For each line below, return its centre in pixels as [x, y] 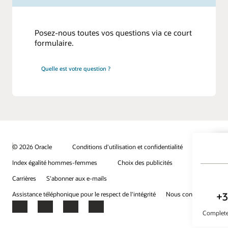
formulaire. [54, 42]
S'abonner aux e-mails [77, 178]
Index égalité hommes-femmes [55, 163]
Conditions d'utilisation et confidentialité [127, 147]
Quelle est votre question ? [76, 69]
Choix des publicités [145, 163]
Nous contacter [187, 194]
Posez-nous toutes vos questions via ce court [113, 32]
